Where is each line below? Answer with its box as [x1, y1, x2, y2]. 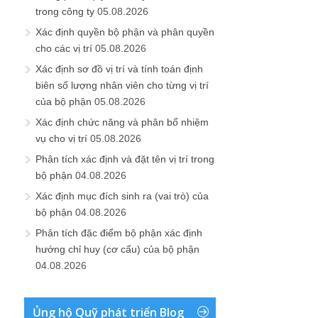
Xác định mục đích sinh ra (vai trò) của [35, 190, 209, 202]
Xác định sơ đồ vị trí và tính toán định [35, 62, 203, 75]
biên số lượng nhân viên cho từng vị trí [35, 79, 209, 91]
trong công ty [35, 5, 94, 17]
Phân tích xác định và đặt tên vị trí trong [35, 153, 214, 165]
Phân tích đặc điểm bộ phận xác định [35, 226, 202, 238]
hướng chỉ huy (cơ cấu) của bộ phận [35, 243, 199, 255]
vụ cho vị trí [35, 132, 87, 144]
